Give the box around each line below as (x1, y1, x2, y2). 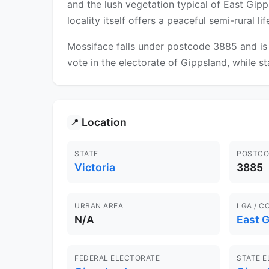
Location (82, 116, 127, 129)
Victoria (74, 161, 115, 174)
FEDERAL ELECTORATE (74, 253, 160, 263)
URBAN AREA (74, 201, 123, 211)
